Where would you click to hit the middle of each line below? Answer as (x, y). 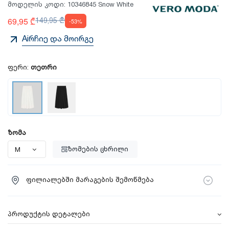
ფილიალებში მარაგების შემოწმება (90, 180)
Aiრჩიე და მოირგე (58, 39)
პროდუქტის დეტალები (49, 214)
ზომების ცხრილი (98, 149)
